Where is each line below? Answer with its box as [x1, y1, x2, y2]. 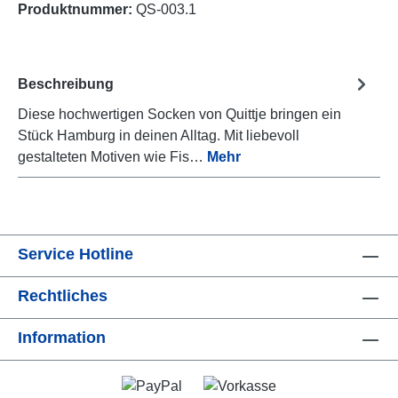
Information [18, 329, 106, 347]
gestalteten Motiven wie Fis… [18, 149, 207, 165]
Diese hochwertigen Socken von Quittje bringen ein [18, 107, 341, 123]
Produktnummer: [18, 2, 136, 18]
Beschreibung [18, 76, 114, 92]
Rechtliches [18, 287, 107, 306]
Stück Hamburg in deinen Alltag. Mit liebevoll [18, 128, 299, 144]
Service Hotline [18, 245, 133, 264]
